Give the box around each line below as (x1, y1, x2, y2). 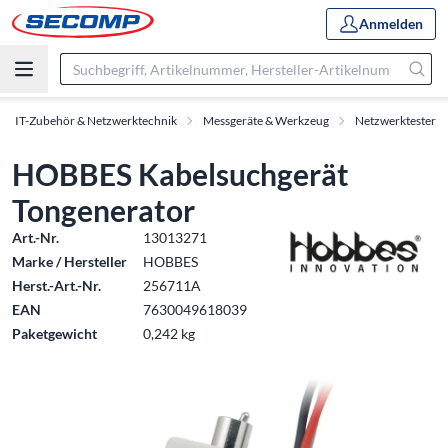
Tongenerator (12, 192, 195, 228)
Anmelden (359, 14, 423, 32)
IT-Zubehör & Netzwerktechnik (15, 113, 177, 128)
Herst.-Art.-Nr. (12, 277, 101, 294)
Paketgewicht (12, 325, 97, 342)
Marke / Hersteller (12, 253, 127, 270)
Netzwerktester (355, 113, 436, 128)
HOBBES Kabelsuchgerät (12, 156, 349, 192)
